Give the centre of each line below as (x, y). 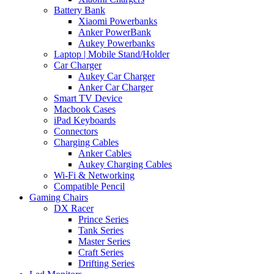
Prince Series (103, 219)
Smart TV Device (88, 98)
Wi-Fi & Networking (94, 175)
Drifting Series (106, 263)
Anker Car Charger (116, 87)
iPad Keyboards (85, 120)
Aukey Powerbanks (117, 43)
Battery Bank (80, 10)
